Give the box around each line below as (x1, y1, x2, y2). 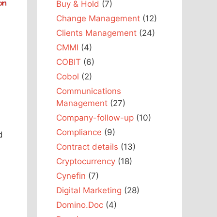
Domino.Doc (56, 200, 103, 210)
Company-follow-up (56, 112, 134, 123)
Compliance (56, 127, 102, 137)
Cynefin (56, 170, 86, 181)
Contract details (56, 141, 118, 152)
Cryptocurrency (56, 156, 115, 166)
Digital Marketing (56, 185, 122, 195)
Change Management (56, 13, 140, 23)
